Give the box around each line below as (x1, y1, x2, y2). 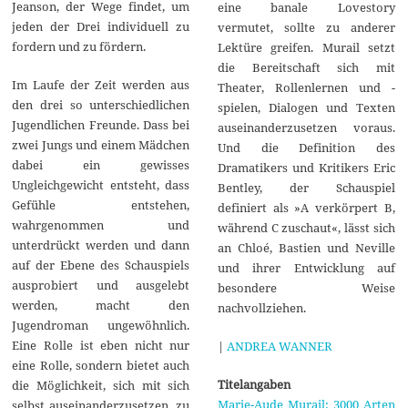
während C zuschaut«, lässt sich (217, 219, 395, 236)
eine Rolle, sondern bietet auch (12, 356, 190, 373)
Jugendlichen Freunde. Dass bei (12, 116, 190, 133)
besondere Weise (217, 279, 395, 296)
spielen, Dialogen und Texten (217, 98, 395, 116)
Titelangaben (217, 375, 291, 393)
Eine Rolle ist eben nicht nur (12, 336, 190, 353)
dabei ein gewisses (12, 156, 190, 173)
